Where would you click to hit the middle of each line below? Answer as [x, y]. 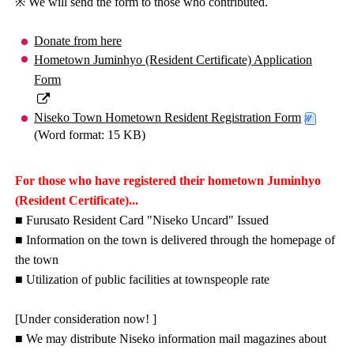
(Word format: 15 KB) [90, 134]
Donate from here [78, 40]
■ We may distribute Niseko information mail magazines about [171, 338]
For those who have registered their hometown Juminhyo [168, 180]
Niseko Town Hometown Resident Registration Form [168, 117]
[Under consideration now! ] [86, 318]
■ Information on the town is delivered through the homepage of [175, 239]
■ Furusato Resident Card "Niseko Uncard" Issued [142, 220]
